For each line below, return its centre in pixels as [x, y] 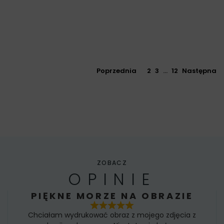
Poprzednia [116, 71]
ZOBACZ [112, 163]
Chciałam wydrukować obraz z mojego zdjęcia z [112, 215]
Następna [199, 71]
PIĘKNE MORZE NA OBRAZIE [112, 196]
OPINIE [112, 179]
